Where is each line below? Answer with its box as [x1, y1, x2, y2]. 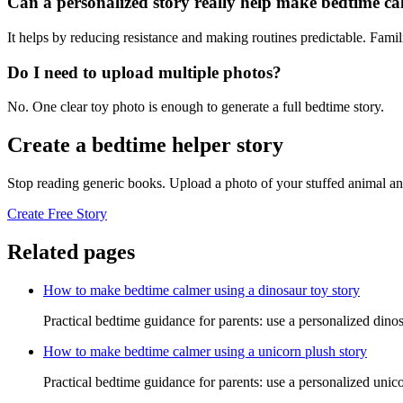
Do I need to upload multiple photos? [7, 62, 282, 82]
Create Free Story [7, 206, 107, 222]
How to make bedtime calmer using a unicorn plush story [43, 343, 367, 359]
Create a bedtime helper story [7, 133, 283, 157]
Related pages [7, 239, 135, 264]
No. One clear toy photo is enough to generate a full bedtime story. [7, 99, 384, 115]
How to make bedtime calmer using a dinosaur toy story [43, 282, 360, 298]
